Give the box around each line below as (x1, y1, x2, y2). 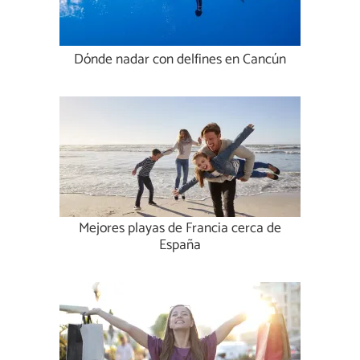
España (159, 234, 201, 258)
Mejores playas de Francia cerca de (79, 217, 281, 241)
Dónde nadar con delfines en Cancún (74, 48, 286, 72)
